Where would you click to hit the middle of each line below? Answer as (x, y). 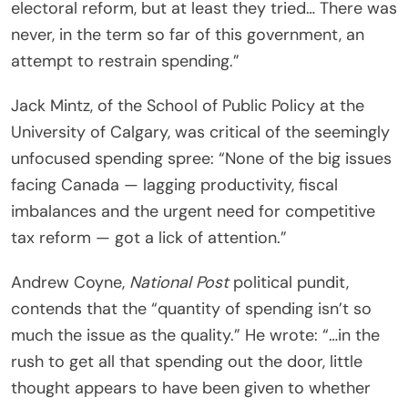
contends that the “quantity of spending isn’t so (191, 308)
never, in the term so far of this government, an (188, 34)
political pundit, (289, 282)
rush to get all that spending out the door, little (187, 361)
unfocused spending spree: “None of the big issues (201, 158)
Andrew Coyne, (70, 282)
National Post (179, 282)
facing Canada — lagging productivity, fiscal (174, 184)
